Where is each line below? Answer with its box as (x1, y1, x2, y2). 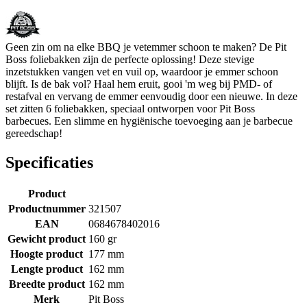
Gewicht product (8, 232, 86, 245)
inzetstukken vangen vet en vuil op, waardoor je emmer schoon (5, 65, 278, 77)
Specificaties (5, 153, 93, 171)
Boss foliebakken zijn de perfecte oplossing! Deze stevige (5, 53, 254, 65)
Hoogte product (10, 247, 83, 260)
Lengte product (10, 262, 83, 275)
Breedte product (8, 278, 85, 290)
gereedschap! (5, 127, 62, 139)
